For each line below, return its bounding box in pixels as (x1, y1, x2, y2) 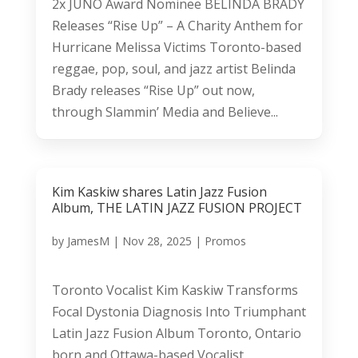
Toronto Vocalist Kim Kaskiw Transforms (51, 280, 298, 299)
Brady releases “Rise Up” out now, (51, 81, 255, 99)
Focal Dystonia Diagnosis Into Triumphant (51, 302, 306, 320)
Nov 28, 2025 (121, 233, 192, 249)
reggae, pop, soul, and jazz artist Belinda (51, 59, 296, 78)
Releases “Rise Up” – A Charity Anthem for (51, 16, 303, 34)
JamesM (66, 233, 109, 249)
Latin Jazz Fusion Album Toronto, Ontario (51, 324, 301, 342)
